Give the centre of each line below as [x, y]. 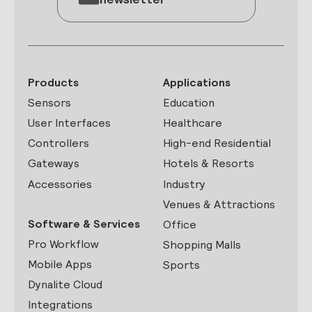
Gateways [54, 164]
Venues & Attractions [219, 204]
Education [189, 102]
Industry [184, 184]
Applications [197, 82]
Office [180, 224]
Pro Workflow [63, 244]
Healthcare [193, 123]
